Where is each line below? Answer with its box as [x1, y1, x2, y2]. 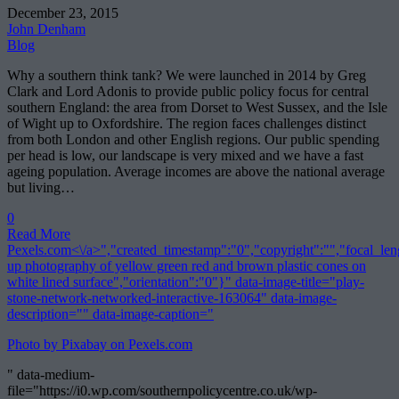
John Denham [7, 20, 85, 37]
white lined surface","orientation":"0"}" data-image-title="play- [7, 273, 364, 289]
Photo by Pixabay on [7, 336, 128, 352]
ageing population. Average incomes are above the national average [7, 163, 385, 179]
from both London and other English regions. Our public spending [7, 131, 379, 147]
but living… [7, 179, 75, 195]
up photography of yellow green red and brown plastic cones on [7, 257, 366, 273]
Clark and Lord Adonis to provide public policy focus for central [7, 83, 369, 99]
